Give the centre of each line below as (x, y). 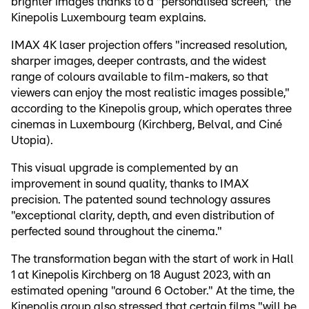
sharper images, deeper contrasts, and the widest (139, 61)
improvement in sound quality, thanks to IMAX (130, 183)
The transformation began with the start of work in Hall (152, 259)
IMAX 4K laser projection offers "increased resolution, (149, 45)
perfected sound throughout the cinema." (117, 231)
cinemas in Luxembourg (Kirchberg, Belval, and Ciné (147, 124)
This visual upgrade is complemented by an (124, 168)
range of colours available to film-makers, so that (140, 77)
